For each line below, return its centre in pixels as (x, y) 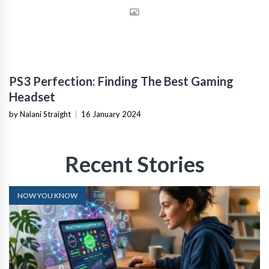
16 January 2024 (111, 114)
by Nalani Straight (40, 114)
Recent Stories (134, 164)
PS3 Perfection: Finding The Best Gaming (121, 81)
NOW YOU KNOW (47, 196)
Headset (32, 97)
